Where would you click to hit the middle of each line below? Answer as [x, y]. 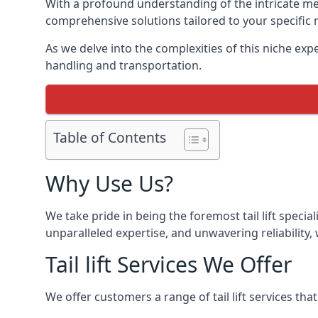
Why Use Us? [109, 183]
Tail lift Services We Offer [169, 264]
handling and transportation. [124, 65]
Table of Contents [110, 138]
